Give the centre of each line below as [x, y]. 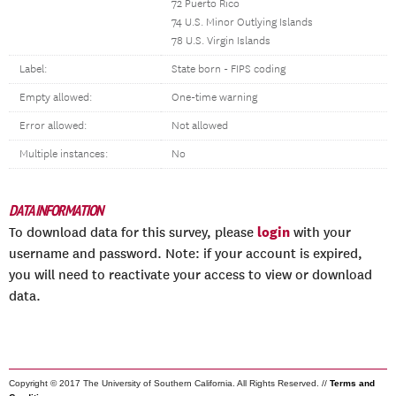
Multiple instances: [64, 154]
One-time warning [214, 98]
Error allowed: [53, 126]
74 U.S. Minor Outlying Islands [242, 23]
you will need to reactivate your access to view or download [190, 275]
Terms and [352, 383]
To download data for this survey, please [133, 232]
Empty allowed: [56, 98]
